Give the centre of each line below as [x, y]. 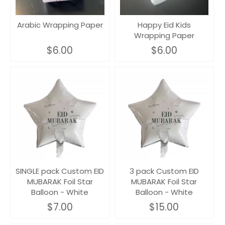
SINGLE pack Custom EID [60, 171]
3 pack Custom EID [164, 171]
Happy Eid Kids [164, 25]
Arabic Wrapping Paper [60, 25]
